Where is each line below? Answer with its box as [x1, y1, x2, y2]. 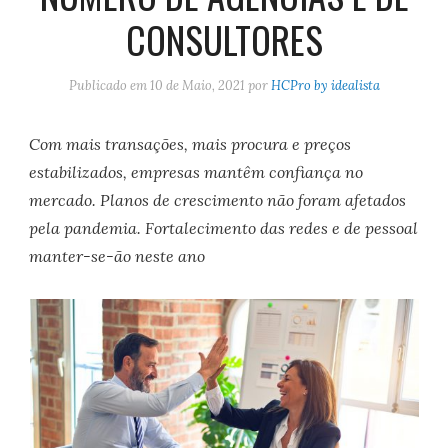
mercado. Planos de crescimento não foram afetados [29, 190, 407, 211]
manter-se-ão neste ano [29, 246, 206, 267]
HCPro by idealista [270, 77, 380, 95]
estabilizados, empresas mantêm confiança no [29, 162, 364, 183]
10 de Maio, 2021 [149, 77, 245, 95]
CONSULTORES [125, 11, 323, 67]
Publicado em [68, 77, 150, 95]
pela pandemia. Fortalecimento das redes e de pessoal [29, 218, 419, 239]
